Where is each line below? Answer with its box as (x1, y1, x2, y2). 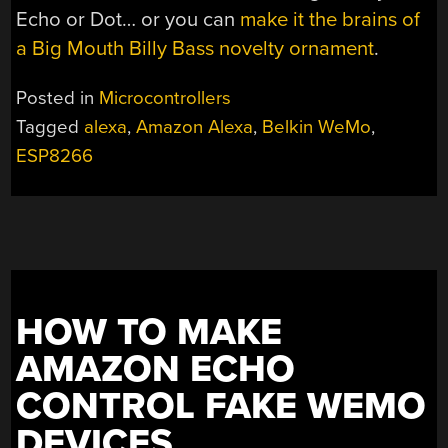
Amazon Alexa (136, 115, 254, 138)
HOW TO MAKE (16, 309, 283, 355)
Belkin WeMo (262, 115, 372, 138)
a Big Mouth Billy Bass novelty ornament (16, 36, 375, 62)
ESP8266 (16, 144, 94, 167)
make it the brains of (240, 7, 421, 33)
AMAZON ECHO (16, 346, 296, 392)
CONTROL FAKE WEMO (16, 383, 427, 429)
